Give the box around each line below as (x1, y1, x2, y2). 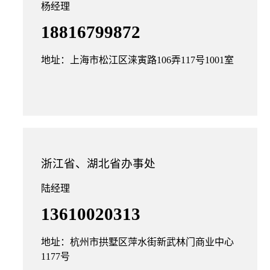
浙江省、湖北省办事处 (41, 157, 155, 170)
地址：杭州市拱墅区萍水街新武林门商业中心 (41, 237, 234, 247)
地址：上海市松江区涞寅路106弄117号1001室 (41, 55, 234, 65)
